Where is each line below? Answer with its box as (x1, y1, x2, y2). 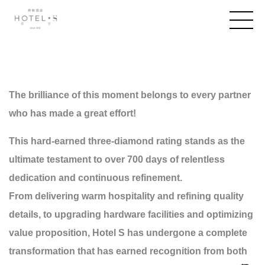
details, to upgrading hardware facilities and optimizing (9, 209, 253, 219)
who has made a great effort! (9, 108, 136, 118)
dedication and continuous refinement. (9, 173, 182, 183)
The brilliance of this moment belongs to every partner (9, 90, 251, 100)
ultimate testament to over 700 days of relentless (9, 154, 225, 164)
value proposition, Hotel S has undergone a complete (9, 228, 247, 238)
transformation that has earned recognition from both (9, 246, 247, 256)
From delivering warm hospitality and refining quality (9, 191, 244, 201)
